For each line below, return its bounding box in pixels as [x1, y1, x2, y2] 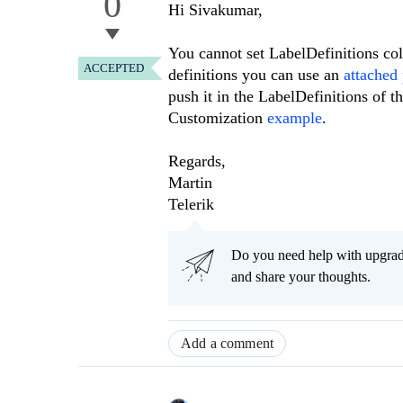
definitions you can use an [168, 66, 344, 85]
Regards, [168, 152, 226, 171]
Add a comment [181, 336, 274, 352]
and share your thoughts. [231, 269, 371, 285]
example [267, 109, 322, 128]
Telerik [168, 195, 214, 214]
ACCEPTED [84, 61, 144, 76]
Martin [168, 174, 212, 193]
